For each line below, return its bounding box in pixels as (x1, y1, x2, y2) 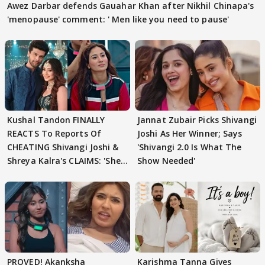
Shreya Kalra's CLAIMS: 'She (7, 155, 121, 167)
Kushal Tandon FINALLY (7, 114, 105, 126)
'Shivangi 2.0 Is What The (137, 141, 242, 153)
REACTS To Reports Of (7, 128, 101, 140)
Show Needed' (137, 155, 196, 167)
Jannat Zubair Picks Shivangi (137, 114, 257, 126)
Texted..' (7, 169, 44, 180)
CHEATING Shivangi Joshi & (7, 141, 119, 153)
